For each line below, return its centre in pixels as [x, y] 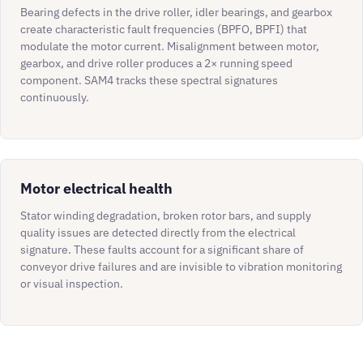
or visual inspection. [72, 284]
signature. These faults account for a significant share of [162, 250]
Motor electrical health [96, 188]
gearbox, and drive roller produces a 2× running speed [156, 63]
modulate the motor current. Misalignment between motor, [170, 46]
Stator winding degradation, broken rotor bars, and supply [166, 216]
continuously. [55, 97]
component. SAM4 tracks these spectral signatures [149, 80]
